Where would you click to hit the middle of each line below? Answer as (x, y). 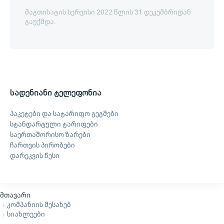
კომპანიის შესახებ (39, 204)
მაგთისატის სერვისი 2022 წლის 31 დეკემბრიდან (108, 12)
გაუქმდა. (40, 21)
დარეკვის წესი (35, 155)
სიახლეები (26, 214)
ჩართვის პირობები (42, 145)
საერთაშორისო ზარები (50, 134)
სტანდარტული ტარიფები (54, 124)
